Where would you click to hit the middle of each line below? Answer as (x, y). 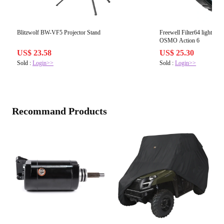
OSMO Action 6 (180, 41)
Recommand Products (59, 111)
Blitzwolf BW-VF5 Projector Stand (59, 33)
